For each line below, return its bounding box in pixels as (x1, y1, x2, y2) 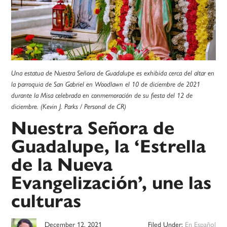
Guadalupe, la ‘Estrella (11, 135, 206, 158)
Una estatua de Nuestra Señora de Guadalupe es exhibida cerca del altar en (11, 69, 215, 78)
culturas (11, 190, 82, 213)
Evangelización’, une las (11, 171, 212, 195)
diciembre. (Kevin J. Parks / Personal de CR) (11, 102, 127, 111)
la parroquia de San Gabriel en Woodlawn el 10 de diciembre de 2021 (11, 80, 201, 89)
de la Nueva (11, 153, 113, 176)
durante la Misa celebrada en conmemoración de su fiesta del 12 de (11, 91, 193, 100)
